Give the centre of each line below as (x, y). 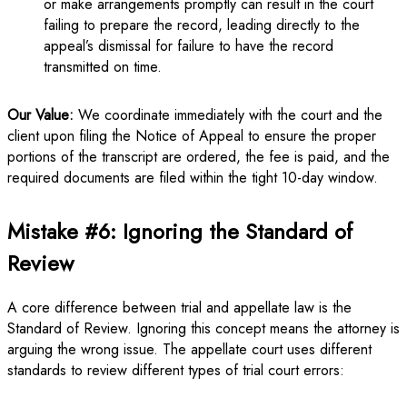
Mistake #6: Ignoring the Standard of (180, 232)
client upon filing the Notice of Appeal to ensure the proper (192, 136)
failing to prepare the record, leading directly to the (202, 25)
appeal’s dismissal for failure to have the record (189, 46)
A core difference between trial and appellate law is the (179, 308)
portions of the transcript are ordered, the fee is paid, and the (199, 157)
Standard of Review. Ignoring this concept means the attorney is (203, 329)
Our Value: (40, 115)
